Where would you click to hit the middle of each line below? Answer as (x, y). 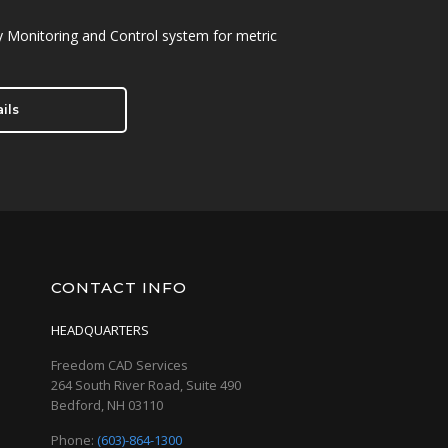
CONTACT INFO (118, 287)
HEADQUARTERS (99, 330)
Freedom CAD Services (119, 365)
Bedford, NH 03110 (106, 405)
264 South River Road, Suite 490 (145, 385)
